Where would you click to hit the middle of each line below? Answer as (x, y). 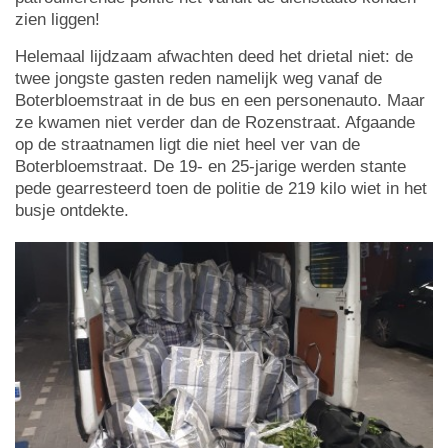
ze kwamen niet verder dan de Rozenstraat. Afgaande (215, 122)
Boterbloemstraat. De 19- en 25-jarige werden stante (210, 166)
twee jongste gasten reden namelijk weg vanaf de (198, 78)
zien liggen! (57, 19)
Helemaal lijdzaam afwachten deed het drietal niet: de (214, 56)
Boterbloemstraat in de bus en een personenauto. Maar (220, 100)
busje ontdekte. (72, 210)
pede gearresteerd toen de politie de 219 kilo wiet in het (221, 188)
